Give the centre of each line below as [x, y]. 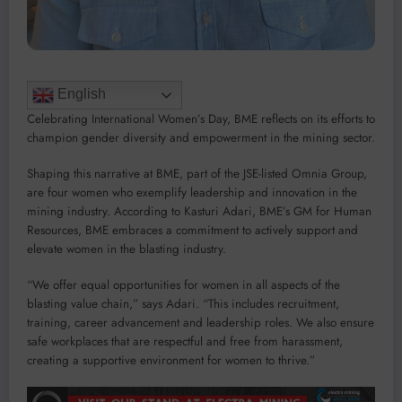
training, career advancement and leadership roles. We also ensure [201, 323]
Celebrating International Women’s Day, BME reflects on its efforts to [201, 118]
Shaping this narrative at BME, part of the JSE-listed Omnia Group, [197, 173]
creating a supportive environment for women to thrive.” [171, 361]
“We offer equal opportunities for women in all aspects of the [184, 285]
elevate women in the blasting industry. [127, 249]
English [80, 93]
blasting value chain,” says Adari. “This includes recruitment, [183, 304]
